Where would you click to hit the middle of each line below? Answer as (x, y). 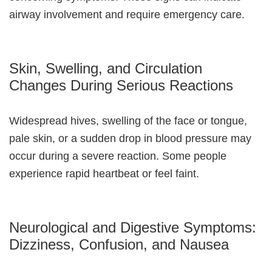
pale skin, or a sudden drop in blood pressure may (130, 139)
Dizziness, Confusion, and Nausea (119, 245)
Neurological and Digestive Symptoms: (133, 228)
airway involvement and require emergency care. (127, 15)
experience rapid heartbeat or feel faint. (104, 174)
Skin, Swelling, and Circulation (106, 69)
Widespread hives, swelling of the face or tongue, (128, 121)
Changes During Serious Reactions (121, 86)
